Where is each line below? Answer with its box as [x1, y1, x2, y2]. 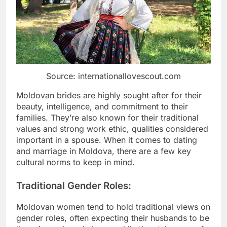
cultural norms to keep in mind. [16, 157, 135, 167]
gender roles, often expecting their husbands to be [16, 212, 209, 223]
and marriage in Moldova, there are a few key [16, 145, 191, 156]
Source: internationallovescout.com [46, 70, 181, 81]
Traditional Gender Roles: [16, 179, 131, 192]
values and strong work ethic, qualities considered [16, 123, 208, 134]
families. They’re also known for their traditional [16, 112, 199, 123]
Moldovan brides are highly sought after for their [16, 90, 202, 100]
